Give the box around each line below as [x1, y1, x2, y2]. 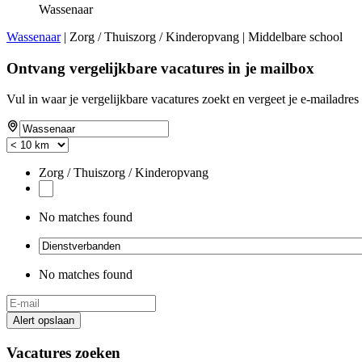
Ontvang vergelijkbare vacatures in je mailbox [6, 59, 314, 77]
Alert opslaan [13, 314, 74, 327]
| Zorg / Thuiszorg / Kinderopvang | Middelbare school [61, 29, 343, 44]
